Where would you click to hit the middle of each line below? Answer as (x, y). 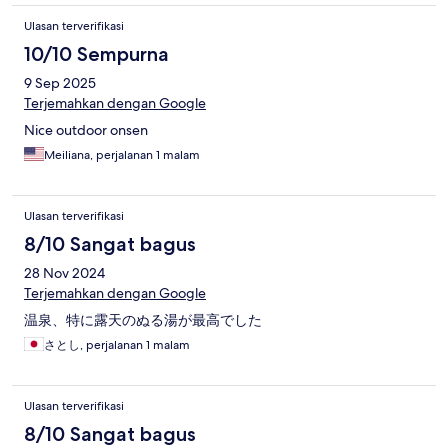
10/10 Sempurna (96, 54)
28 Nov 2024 (64, 273)
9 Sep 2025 (60, 83)
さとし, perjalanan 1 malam (117, 345)
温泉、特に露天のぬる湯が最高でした (143, 320)
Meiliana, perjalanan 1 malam (122, 155)
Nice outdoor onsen (86, 130)
